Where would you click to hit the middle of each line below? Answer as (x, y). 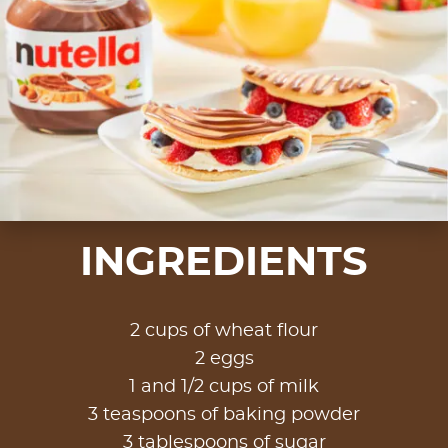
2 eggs (224, 358)
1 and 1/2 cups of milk (224, 386)
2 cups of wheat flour (224, 330)
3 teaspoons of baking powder (224, 414)
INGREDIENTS (224, 262)
